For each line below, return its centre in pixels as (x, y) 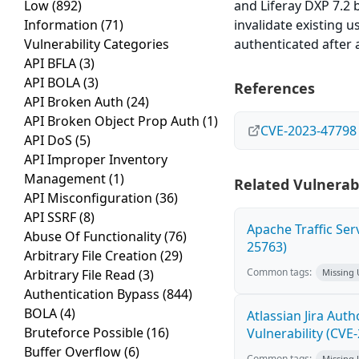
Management (67, 179)
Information (63, 25)
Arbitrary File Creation (92, 256)
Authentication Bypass (93, 294)
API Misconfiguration (90, 198)
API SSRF (52, 218)
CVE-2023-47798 (309, 131)
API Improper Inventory (96, 160)
